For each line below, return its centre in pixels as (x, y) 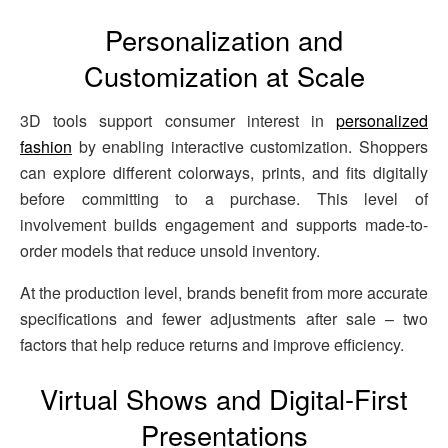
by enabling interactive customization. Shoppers (250, 147)
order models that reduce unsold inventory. (170, 251)
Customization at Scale (224, 76)
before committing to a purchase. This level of (224, 199)
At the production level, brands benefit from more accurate (224, 293)
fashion (46, 147)
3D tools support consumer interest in (178, 121)
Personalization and (224, 40)
